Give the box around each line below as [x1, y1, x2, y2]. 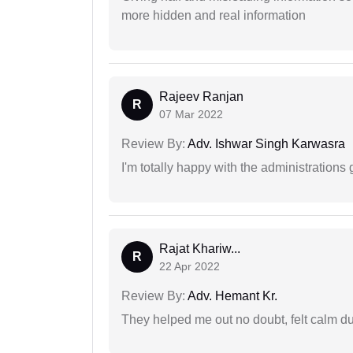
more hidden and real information [121, 9, 306, 23]
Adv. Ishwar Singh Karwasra [185, 137, 345, 151]
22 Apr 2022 [159, 260, 220, 273]
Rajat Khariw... [159, 242, 240, 256]
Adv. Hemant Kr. [185, 289, 277, 303]
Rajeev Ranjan [159, 90, 243, 104]
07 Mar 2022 [159, 108, 223, 121]
